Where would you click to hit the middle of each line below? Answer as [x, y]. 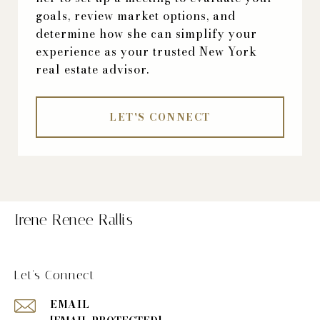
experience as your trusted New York [146, 51]
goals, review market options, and [136, 15]
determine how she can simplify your [146, 33]
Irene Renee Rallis [74, 220]
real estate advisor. [92, 69]
